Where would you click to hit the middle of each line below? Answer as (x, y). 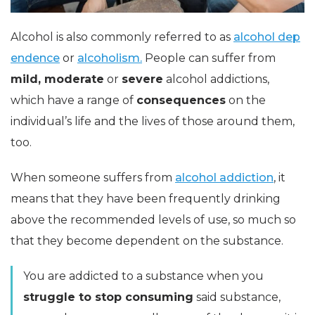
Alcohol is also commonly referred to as (122, 37)
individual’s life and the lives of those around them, (153, 121)
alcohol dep (267, 37)
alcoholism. (110, 58)
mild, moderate (57, 79)
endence (35, 58)
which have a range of (73, 100)
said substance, (237, 297)
